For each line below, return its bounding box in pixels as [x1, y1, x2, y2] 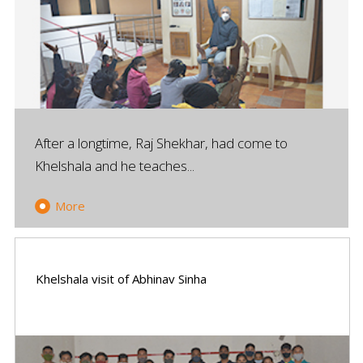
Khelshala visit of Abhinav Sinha [35, 271, 207, 288]
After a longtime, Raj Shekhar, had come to [34, 134, 288, 153]
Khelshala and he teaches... [34, 156, 194, 176]
